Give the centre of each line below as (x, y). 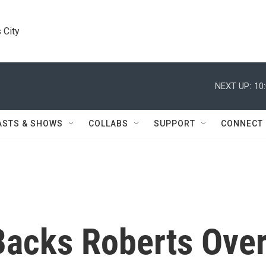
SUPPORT (175, 123)
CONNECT (242, 123)
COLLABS (108, 123)
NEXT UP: (233, 86)
